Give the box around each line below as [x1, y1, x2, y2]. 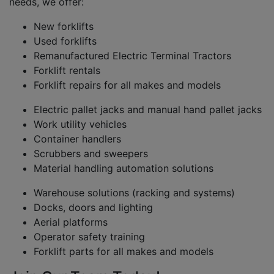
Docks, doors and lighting [34, 201, 153, 213]
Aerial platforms [34, 216, 108, 228]
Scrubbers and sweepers [34, 147, 148, 160]
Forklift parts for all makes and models [34, 245, 213, 257]
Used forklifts [34, 35, 97, 47]
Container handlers [34, 133, 121, 145]
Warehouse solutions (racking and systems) [34, 187, 235, 199]
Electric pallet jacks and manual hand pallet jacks [34, 103, 262, 116]
